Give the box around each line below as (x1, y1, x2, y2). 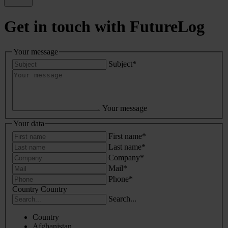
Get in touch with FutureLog (4, 17, 205, 36)
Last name (108, 142, 141, 152)
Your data (13, 119, 44, 128)
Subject (108, 60, 132, 69)
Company (108, 153, 140, 162)
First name (108, 132, 142, 141)
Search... (108, 194, 136, 204)
